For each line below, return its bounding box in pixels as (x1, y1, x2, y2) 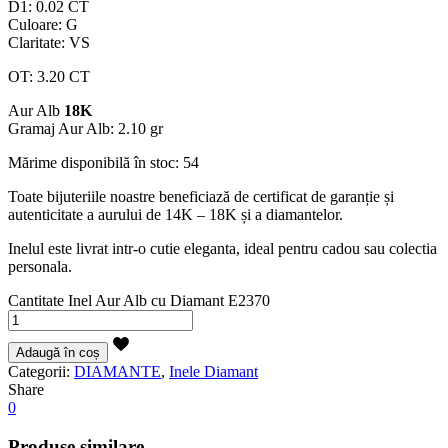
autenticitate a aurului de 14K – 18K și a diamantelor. (8, 205, 343, 223)
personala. (8, 257, 72, 275)
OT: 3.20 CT (8, 67, 90, 85)
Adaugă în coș (16, 344, 100, 360)
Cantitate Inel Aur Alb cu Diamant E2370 (8, 291, 270, 309)
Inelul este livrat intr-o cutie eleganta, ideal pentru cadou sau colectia (8, 239, 437, 257)
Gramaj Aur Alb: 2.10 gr (8, 119, 163, 137)
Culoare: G (8, 15, 78, 33)
